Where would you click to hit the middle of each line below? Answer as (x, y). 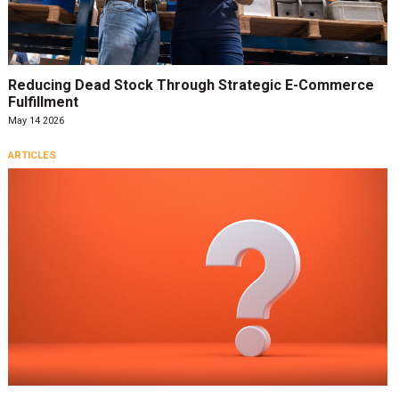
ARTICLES (32, 155)
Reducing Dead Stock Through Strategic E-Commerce (191, 85)
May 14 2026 (36, 120)
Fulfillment (43, 102)
